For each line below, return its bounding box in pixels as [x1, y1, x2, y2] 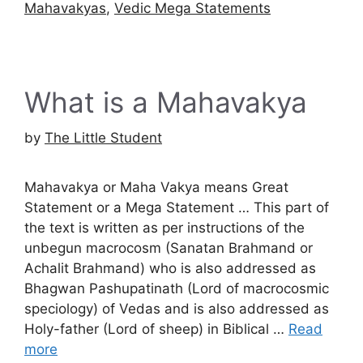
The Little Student [45, 130, 162, 147]
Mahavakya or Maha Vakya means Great [24, 179, 288, 196]
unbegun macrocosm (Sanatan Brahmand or [24, 240, 313, 257]
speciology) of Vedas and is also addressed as [24, 301, 329, 318]
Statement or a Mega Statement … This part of [24, 199, 329, 216]
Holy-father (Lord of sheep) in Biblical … [24, 321, 288, 338]
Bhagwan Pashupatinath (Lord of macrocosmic [24, 280, 329, 297]
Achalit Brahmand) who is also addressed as [24, 260, 316, 277]
